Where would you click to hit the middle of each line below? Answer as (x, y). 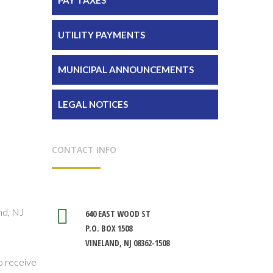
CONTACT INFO (84, 149)
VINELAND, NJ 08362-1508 (127, 243)
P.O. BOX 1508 (108, 228)
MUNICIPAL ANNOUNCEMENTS (126, 69)
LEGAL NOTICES (93, 104)
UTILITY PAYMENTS (101, 34)
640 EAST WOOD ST (118, 213)
